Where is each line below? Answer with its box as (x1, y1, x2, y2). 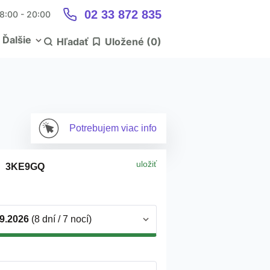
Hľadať (57, 36, 88, 48)
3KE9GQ (5, 162, 45, 172)
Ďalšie (2, 34, 31, 46)
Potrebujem (69, 123, 121, 133)
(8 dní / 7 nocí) (29, 214, 92, 224)
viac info (121, 123, 157, 133)
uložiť (136, 159, 157, 169)
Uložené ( (105, 36, 151, 48)
